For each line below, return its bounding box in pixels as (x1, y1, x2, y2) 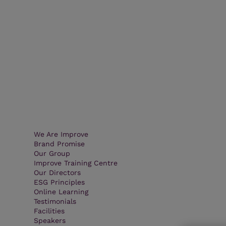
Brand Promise (34, 139, 85, 148)
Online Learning (34, 187, 89, 196)
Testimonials (34, 197, 77, 205)
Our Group (34, 149, 71, 157)
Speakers (34, 216, 66, 224)
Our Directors (34, 168, 81, 177)
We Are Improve (34, 130, 89, 138)
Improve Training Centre (34, 158, 118, 167)
